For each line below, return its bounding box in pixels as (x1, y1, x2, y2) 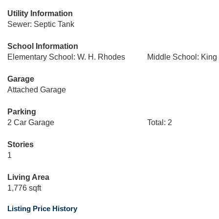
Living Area (7, 173, 49, 181)
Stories (7, 140, 34, 149)
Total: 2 (147, 118, 172, 127)
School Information (7, 42, 78, 50)
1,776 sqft (7, 184, 41, 192)
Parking (7, 108, 36, 116)
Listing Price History (7, 204, 77, 213)
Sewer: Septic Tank (7, 20, 74, 28)
